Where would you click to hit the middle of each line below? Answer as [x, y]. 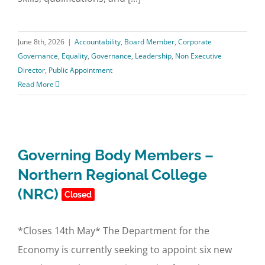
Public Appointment [80, 70]
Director [31, 70]
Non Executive [198, 56]
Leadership [153, 56]
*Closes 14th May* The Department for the [114, 231]
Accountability [98, 42]
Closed [78, 195]
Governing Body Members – [116, 155]
